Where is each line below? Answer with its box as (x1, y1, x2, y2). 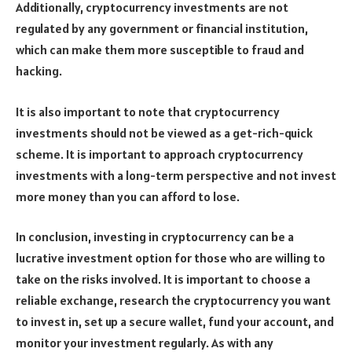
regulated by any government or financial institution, (16, 20, 308, 37)
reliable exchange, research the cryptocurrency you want (16, 292, 331, 309)
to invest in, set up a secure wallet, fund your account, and (16, 313, 334, 330)
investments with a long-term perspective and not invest (16, 167, 336, 183)
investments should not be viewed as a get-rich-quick (16, 124, 313, 141)
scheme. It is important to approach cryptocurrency (16, 145, 303, 162)
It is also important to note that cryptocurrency (16, 103, 280, 119)
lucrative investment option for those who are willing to (16, 250, 325, 266)
